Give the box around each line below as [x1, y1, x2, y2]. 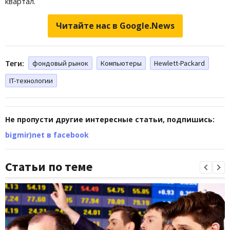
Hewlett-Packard [154, 58, 205, 68]
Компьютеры [101, 58, 142, 68]
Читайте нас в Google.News [55, 20, 175, 31]
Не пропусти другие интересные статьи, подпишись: [5, 114, 215, 124]
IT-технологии [9, 75, 53, 85]
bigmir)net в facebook [5, 129, 89, 140]
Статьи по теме [5, 158, 92, 175]
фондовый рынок [32, 58, 88, 68]
